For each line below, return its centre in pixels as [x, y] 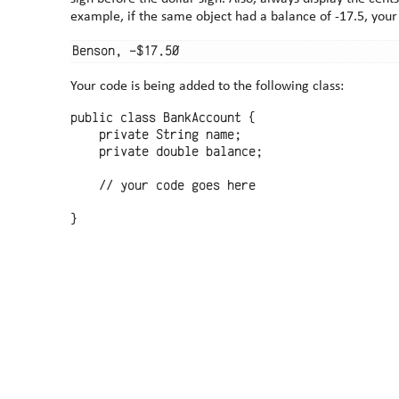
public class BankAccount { [163, 118]
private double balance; [167, 151]
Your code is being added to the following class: [208, 86]
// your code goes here [163, 185]
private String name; [156, 134]
